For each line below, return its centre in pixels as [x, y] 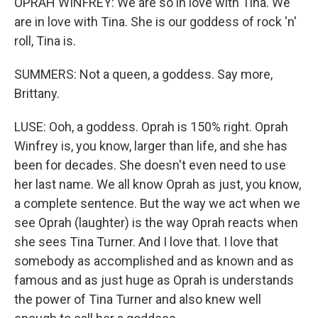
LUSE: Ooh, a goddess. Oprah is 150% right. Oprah [151, 127]
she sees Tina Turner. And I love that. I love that [146, 242]
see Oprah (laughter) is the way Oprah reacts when [156, 223]
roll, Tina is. [45, 41]
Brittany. [37, 94]
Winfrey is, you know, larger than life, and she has [151, 146]
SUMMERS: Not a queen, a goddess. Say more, [143, 75]
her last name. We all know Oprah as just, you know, [158, 185]
